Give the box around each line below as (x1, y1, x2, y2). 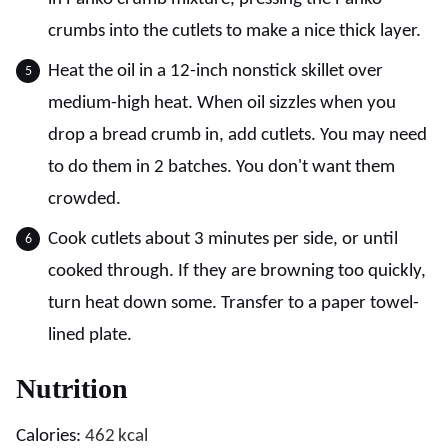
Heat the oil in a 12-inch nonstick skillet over (48, 62, 383, 81)
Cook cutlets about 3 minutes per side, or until (48, 230, 398, 249)
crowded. (48, 190, 121, 209)
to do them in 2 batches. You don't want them (48, 158, 395, 177)
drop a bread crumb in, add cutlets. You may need (48, 126, 427, 145)
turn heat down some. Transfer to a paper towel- (48, 294, 419, 313)
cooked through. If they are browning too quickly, (48, 262, 426, 281)
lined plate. (48, 326, 132, 345)
